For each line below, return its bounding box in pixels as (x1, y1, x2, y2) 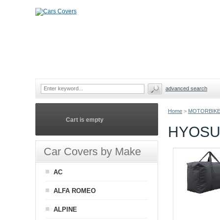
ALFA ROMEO (54, 187, 96, 194)
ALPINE (54, 206, 77, 213)
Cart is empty (66, 116, 104, 123)
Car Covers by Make (44, 145, 141, 158)
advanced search (165, 85, 207, 91)
